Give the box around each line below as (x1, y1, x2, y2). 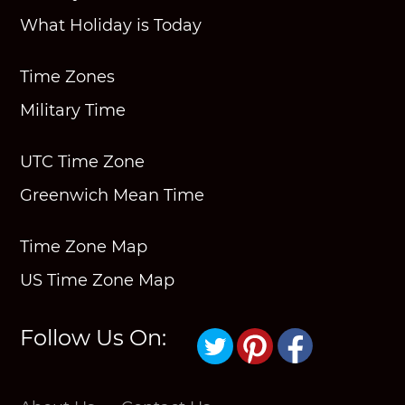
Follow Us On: (20, 325, 167, 351)
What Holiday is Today (20, 15, 202, 35)
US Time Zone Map (20, 270, 175, 290)
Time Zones (20, 67, 116, 87)
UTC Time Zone (20, 152, 146, 172)
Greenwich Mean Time (20, 185, 205, 205)
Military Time (20, 100, 127, 120)
